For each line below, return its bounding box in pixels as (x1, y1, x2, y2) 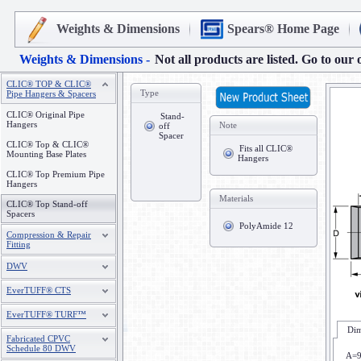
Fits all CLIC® (239, 143, 293, 153)
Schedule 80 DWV (6, 343, 76, 353)
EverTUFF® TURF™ (6, 309, 86, 319)
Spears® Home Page (227, 22, 339, 35)
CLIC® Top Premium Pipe (6, 169, 105, 179)
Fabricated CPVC (6, 334, 70, 343)
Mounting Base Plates (6, 149, 86, 159)
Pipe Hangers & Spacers (6, 89, 96, 98)
